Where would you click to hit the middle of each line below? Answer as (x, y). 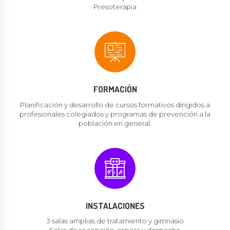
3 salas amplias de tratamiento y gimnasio (115, 221)
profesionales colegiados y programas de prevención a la (115, 114)
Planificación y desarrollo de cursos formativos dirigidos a (115, 104)
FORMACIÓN (115, 89)
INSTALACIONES (115, 205)
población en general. (115, 123)
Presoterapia (115, 7)
